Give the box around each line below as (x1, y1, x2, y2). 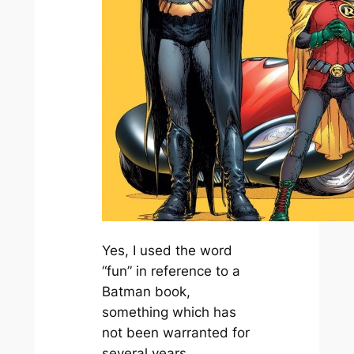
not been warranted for (101, 324, 250, 341)
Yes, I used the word (101, 242, 232, 258)
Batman (101, 283, 151, 299)
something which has (101, 303, 236, 320)
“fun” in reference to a (101, 262, 240, 279)
